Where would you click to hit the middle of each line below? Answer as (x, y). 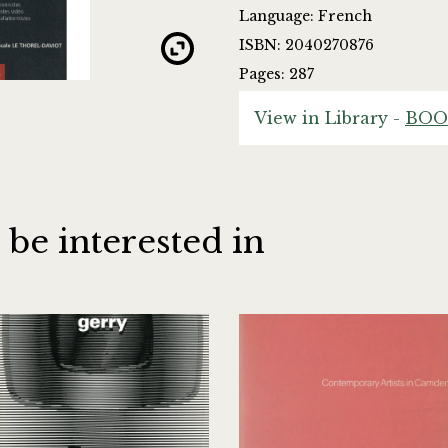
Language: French (305, 16)
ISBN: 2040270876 (306, 45)
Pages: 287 (276, 74)
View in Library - (329, 118)
